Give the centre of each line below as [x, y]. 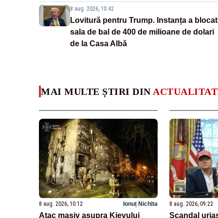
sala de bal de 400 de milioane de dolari [142, 32]
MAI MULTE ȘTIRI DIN [97, 92]
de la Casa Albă [99, 44]
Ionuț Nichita [140, 204]
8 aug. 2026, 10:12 [61, 204]
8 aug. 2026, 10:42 [92, 9]
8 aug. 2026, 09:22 [191, 204]
